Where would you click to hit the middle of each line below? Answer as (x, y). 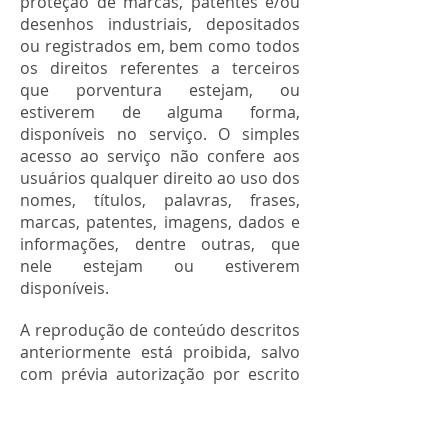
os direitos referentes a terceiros (160, 68)
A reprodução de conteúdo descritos (160, 330)
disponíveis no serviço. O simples (160, 134)
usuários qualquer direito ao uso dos (160, 178)
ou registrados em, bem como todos (160, 46)
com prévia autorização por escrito (160, 374)
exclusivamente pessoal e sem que (160, 418)
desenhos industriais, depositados (160, 24)
